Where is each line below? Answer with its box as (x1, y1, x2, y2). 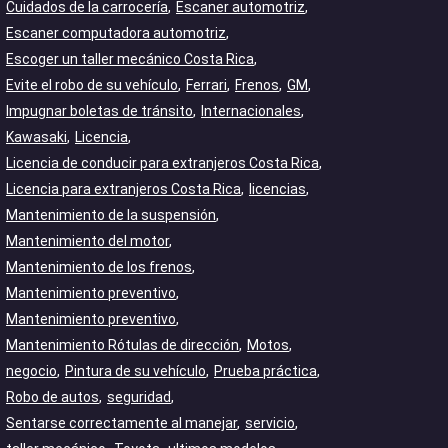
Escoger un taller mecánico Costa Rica (6, 51, 254, 67)
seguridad (107, 389, 171, 405)
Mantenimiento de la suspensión (6, 207, 216, 223)
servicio (245, 415, 295, 431)
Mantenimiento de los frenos (6, 259, 192, 275)
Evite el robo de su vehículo (6, 77, 178, 93)
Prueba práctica (214, 363, 317, 379)
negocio (6, 363, 57, 379)
